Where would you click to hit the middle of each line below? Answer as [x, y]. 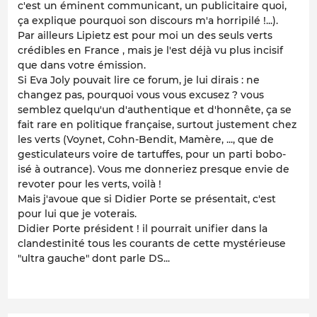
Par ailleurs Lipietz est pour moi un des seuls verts [145, 35]
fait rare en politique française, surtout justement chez [157, 124]
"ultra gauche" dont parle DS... [94, 258]
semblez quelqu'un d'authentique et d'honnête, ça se [155, 109]
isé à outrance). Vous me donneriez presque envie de [154, 169]
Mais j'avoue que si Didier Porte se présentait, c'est [147, 198]
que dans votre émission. [82, 65]
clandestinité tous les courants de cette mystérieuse [152, 243]
